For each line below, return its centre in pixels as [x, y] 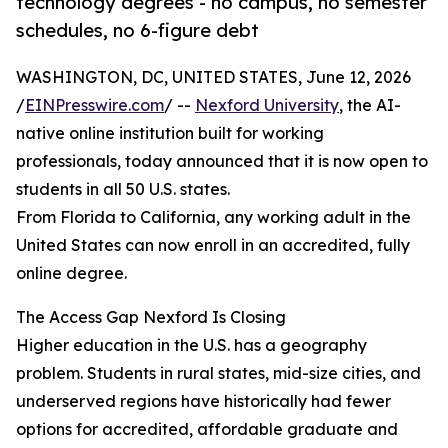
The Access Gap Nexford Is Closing [151, 317]
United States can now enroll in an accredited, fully [213, 245]
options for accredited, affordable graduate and [207, 429]
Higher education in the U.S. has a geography [191, 345]
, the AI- [370, 105]
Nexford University [267, 105]
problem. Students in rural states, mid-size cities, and [218, 373]
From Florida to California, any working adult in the [213, 217]
